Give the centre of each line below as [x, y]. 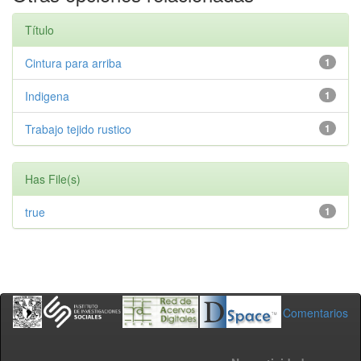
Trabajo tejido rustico [78, 129]
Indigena [47, 96]
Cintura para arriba [73, 63]
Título [39, 30]
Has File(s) [53, 179]
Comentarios [315, 313]
